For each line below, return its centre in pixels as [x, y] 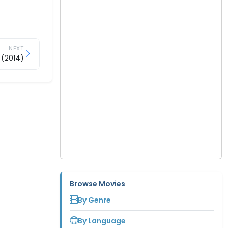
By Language [102, 221]
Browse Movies [97, 184]
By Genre [94, 200]
